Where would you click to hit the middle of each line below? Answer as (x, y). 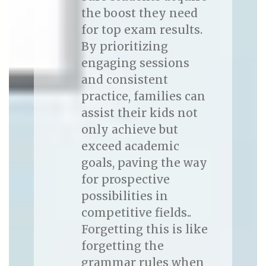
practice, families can (143, 96)
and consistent (124, 80)
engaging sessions (135, 63)
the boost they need (139, 13)
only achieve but (129, 130)
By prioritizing (124, 47)
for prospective (125, 180)
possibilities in (124, 196)
